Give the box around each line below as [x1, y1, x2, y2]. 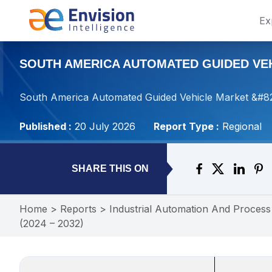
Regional [222, 120, 262, 132]
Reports [60, 203, 97, 215]
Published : [19, 120, 72, 132]
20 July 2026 [75, 120, 135, 132]
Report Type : [154, 120, 219, 132]
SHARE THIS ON [72, 163, 149, 174]
